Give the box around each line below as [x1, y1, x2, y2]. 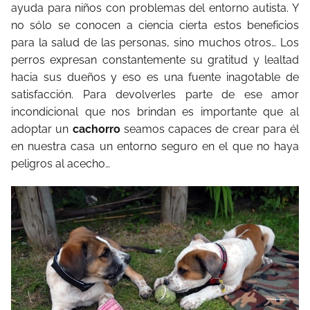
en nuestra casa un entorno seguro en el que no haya [11, 140, 299, 153]
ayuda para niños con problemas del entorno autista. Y [11, 1, 299, 15]
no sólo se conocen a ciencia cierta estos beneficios [11, 19, 299, 32]
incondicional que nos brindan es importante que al [11, 105, 299, 118]
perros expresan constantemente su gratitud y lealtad [11, 53, 299, 66]
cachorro [72, 122, 120, 136]
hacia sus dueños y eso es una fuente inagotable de [11, 71, 299, 84]
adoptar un [11, 122, 73, 136]
